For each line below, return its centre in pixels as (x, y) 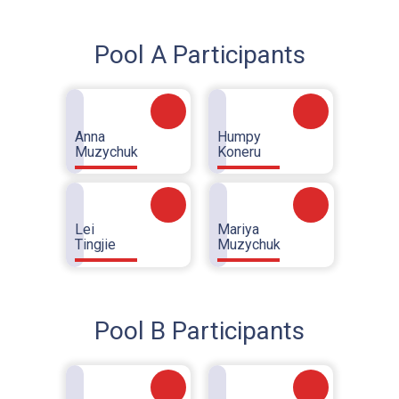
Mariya (238, 229)
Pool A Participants (199, 55)
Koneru (239, 152)
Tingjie (95, 244)
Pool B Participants (199, 331)
